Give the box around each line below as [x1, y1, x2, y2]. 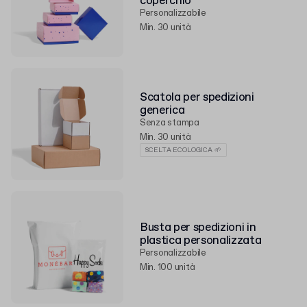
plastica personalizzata [140, 233, 262, 249]
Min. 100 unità [140, 262, 195, 273]
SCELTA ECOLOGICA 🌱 [145, 145, 221, 155]
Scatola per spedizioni [140, 90, 254, 106]
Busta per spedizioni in [140, 220, 256, 236]
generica [140, 103, 185, 119]
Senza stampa [140, 117, 199, 129]
